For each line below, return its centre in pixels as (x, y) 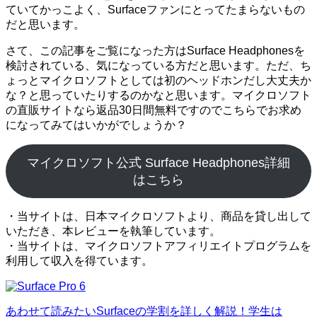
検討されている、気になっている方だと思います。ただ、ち (158, 66)
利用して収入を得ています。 (79, 261)
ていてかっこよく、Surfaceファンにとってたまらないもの (155, 10)
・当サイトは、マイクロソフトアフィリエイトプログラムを (158, 246)
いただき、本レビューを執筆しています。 (113, 231)
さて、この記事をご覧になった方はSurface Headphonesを (155, 51)
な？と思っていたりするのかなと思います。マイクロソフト (158, 96)
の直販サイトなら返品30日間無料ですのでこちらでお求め (154, 110)
